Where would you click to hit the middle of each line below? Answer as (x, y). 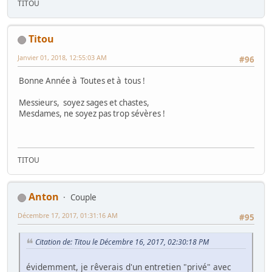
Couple (83, 198)
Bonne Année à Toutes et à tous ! (82, 80)
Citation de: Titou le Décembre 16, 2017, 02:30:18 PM (122, 242)
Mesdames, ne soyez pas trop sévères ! (92, 113)
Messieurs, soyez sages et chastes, (84, 102)
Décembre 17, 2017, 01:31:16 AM (68, 216)
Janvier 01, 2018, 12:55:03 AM (62, 58)
